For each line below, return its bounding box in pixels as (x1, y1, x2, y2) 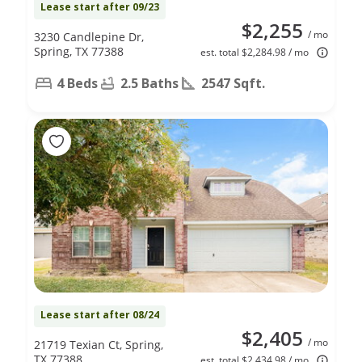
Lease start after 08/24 (40, 307, 159, 322)
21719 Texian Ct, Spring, (34, 336, 163, 352)
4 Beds (57, 74, 98, 92)
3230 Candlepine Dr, (34, 28, 144, 44)
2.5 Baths (120, 74, 179, 92)
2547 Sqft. (201, 74, 265, 92)
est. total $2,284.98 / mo (200, 44, 309, 59)
